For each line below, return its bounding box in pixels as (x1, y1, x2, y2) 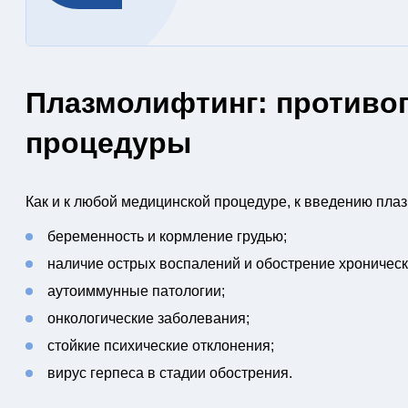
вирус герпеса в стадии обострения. (46, 365, 292, 381)
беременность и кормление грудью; (46, 229, 287, 244)
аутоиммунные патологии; (46, 283, 225, 299)
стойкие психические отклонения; (46, 338, 274, 353)
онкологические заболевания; (46, 311, 250, 326)
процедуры (25, 127, 191, 159)
